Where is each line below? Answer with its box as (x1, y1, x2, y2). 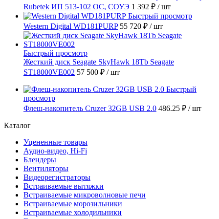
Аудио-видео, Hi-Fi (23, 146, 87, 155)
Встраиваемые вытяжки (23, 181, 104, 190)
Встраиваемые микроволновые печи (23, 190, 146, 199)
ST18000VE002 (23, 67, 75, 76)
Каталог (4, 121, 31, 130)
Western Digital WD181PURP (23, 22, 118, 30)
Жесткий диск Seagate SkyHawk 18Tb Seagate (23, 57, 174, 66)
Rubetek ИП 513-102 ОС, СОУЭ (23, 2, 130, 11)
